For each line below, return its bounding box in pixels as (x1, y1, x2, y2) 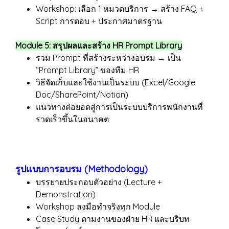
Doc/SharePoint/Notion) (36, 89, 128, 100)
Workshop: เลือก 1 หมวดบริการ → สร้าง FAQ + (36, 4, 203, 14)
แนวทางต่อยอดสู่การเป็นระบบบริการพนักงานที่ (36, 102, 203, 112)
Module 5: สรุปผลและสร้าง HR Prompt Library (15, 40, 182, 51)
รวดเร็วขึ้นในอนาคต (36, 114, 109, 124)
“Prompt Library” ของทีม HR (36, 65, 139, 75)
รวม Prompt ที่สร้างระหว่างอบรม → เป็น (36, 53, 181, 63)
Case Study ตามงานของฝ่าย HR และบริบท (36, 214, 190, 224)
